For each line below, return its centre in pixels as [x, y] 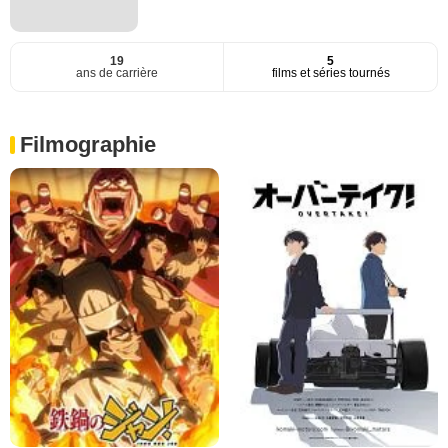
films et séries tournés [330, 73]
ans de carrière [117, 73]
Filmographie [88, 145]
